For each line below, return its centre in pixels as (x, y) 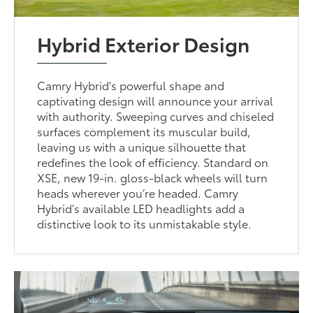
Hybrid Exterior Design (144, 44)
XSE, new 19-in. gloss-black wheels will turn (153, 177)
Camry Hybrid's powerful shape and (131, 85)
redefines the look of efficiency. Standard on (153, 162)
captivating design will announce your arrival (155, 101)
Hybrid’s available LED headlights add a (141, 208)
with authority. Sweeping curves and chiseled (156, 116)
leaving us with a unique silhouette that (142, 147)
